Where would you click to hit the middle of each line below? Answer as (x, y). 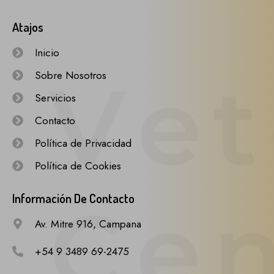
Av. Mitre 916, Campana (88, 224)
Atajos (28, 27)
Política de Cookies (78, 165)
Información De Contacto (73, 198)
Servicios (55, 98)
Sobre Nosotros (70, 75)
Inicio (47, 52)
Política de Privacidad (83, 143)
